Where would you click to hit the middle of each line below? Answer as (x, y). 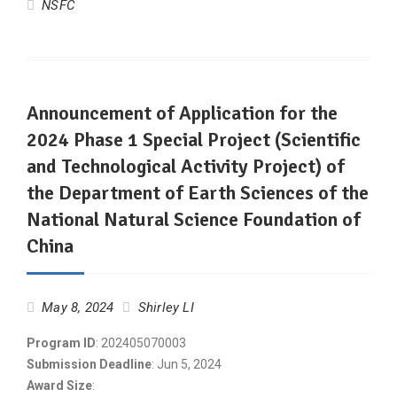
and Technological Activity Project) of (186, 166)
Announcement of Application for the (182, 113)
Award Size (59, 385)
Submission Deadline (89, 364)
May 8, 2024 (78, 307)
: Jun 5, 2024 (187, 364)
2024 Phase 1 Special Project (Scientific (194, 140)
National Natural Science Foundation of (194, 219)
